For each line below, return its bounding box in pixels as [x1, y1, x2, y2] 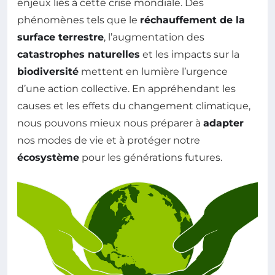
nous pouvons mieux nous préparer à [17, 117, 203, 129]
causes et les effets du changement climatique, [17, 99, 250, 112]
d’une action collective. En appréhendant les [17, 82, 236, 95]
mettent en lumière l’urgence [79, 65, 228, 77]
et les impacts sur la [140, 48, 239, 60]
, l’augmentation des [104, 31, 204, 43]
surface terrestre [17, 31, 104, 43]
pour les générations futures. [79, 151, 222, 163]
